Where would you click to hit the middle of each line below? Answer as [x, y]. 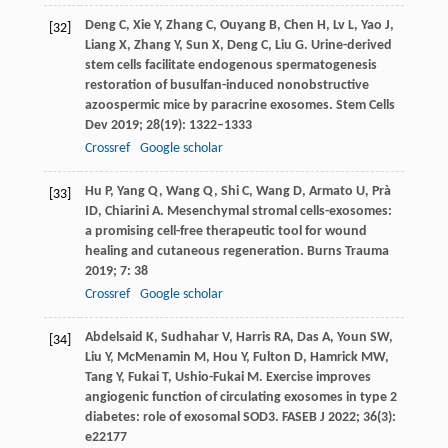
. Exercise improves [314, 377]
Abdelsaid [113, 337]
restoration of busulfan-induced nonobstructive [226, 85]
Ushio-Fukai [209, 377]
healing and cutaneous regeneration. [195, 251]
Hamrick [333, 357]
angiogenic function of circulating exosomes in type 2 [240, 397]
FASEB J [303, 417]
